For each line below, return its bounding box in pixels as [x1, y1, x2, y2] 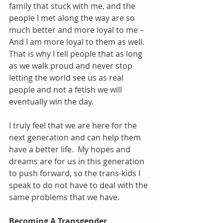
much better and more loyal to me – [9, 24, 146, 35]
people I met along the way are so [9, 12, 137, 23]
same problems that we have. [9, 191, 121, 203]
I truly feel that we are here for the [9, 119, 139, 131]
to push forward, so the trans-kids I [9, 167, 142, 179]
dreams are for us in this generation [9, 155, 146, 167]
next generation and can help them [9, 131, 143, 143]
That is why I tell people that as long [9, 48, 144, 59]
